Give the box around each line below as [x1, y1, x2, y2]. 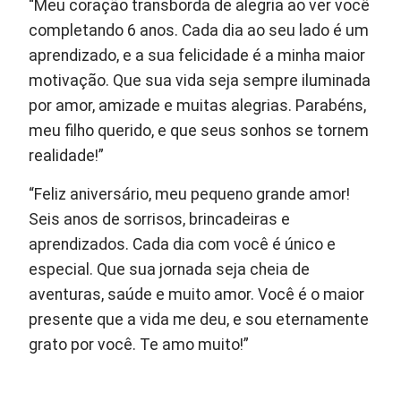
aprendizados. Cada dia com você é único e [29, 235, 337, 254]
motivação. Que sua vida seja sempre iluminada [29, 72, 371, 90]
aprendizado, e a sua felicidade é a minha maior [29, 47, 366, 65]
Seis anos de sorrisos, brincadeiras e [29, 210, 291, 229]
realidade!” [29, 147, 105, 166]
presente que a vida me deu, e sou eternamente [29, 311, 370, 329]
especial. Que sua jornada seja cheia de [29, 260, 311, 279]
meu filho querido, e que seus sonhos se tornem [29, 122, 370, 141]
